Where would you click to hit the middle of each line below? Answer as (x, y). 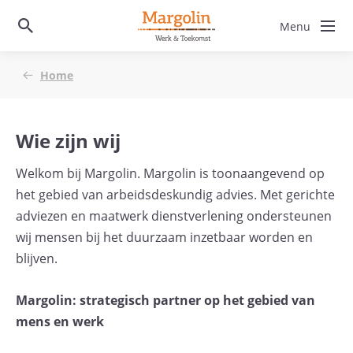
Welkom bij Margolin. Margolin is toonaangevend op (170, 174)
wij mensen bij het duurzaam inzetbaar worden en (164, 238)
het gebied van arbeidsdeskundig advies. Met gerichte (175, 195)
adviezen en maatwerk (82, 216)
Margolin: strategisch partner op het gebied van (165, 300)
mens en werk (60, 321)
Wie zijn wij (68, 141)
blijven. (38, 259)
